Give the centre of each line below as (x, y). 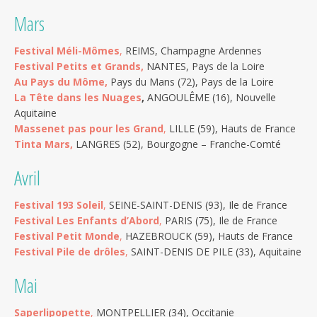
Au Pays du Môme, (61, 82)
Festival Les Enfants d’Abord (87, 221)
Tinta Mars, (45, 144)
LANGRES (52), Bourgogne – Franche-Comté (178, 144)
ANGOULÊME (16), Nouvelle (210, 98)
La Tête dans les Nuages (78, 98)
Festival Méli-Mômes (67, 51)
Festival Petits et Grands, (79, 67)
